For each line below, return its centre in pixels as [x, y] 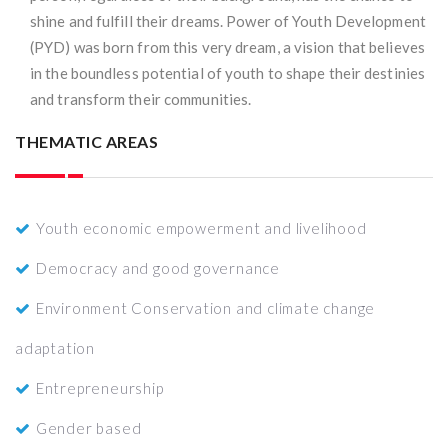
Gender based [88, 428]
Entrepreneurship [99, 388]
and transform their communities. [141, 99]
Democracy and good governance [158, 268]
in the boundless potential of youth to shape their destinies [228, 73]
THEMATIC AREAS [86, 141]
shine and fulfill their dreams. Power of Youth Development [228, 21]
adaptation [55, 348]
